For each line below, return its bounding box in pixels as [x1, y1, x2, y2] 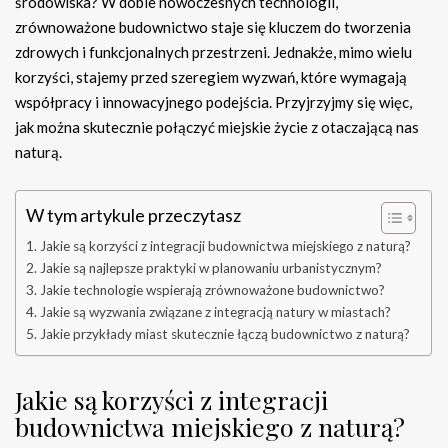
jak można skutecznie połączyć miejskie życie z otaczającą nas [15, 118, 419, 137]
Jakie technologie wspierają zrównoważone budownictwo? [39, 282, 385, 299]
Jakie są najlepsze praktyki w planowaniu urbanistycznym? [39, 260, 382, 277]
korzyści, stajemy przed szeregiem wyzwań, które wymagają [15, 68, 407, 87]
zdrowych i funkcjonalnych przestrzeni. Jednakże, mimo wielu [15, 43, 412, 62]
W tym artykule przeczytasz [26, 204, 241, 227]
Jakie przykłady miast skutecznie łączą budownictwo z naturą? [39, 326, 410, 343]
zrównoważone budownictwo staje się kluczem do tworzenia [15, 18, 411, 37]
